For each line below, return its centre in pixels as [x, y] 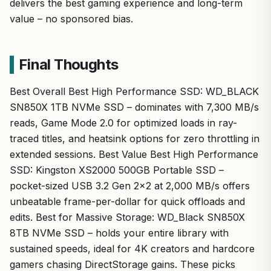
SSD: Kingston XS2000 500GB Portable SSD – [117, 170]
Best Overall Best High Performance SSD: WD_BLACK [134, 91]
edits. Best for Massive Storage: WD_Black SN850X [127, 217]
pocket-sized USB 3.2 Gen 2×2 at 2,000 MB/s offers [130, 186]
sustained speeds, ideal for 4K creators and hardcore [132, 249]
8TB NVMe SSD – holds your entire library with [119, 233]
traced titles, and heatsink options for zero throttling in [135, 139]
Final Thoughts [68, 64]
